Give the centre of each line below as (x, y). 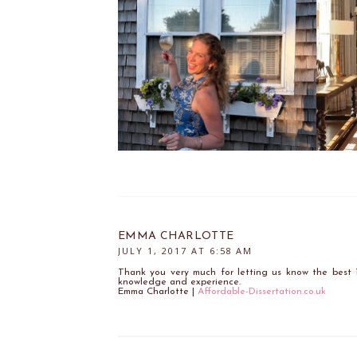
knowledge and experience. (179, 282)
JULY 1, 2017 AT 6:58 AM (185, 250)
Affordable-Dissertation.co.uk (262, 291)
